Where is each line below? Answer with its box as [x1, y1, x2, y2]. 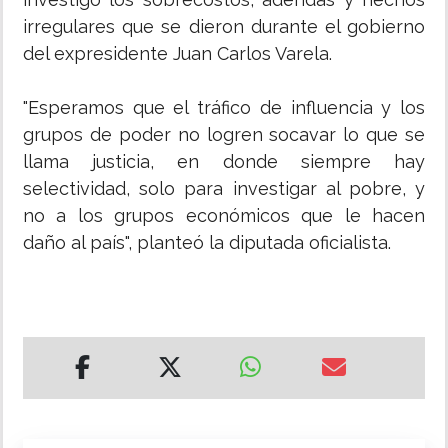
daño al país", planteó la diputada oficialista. [23, 232, 391, 254]
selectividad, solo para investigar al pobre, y [23, 178, 425, 200]
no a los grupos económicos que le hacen [23, 205, 425, 227]
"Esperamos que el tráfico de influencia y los [23, 97, 425, 119]
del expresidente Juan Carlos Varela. [23, 43, 332, 65]
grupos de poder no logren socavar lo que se [23, 124, 425, 146]
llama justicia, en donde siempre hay [23, 151, 425, 173]
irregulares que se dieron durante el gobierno [23, 16, 425, 38]
